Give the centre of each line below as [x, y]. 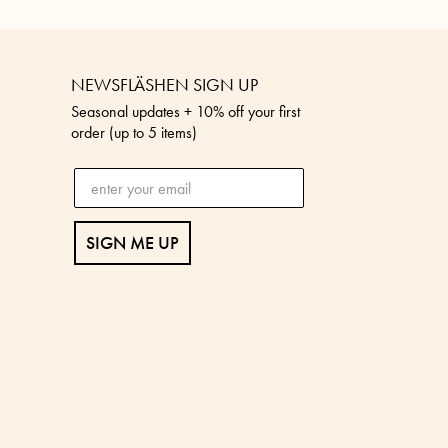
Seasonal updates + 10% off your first [185, 112]
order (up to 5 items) [133, 133]
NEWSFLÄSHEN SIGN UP [164, 85]
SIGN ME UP [132, 243]
